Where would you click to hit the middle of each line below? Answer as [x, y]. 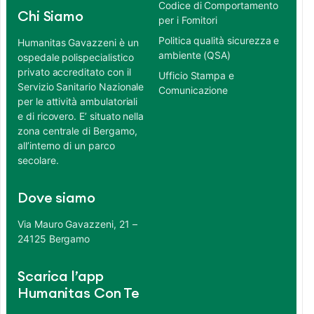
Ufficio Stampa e [197, 76]
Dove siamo [56, 199]
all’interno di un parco [66, 146]
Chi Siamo [51, 17]
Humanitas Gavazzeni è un [78, 43]
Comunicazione [193, 90]
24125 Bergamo [54, 239]
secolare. [38, 161]
